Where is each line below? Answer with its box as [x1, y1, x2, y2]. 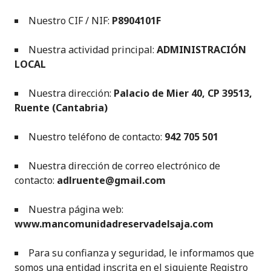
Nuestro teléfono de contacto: [28, 130, 165, 143]
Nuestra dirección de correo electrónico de [28, 159, 220, 172]
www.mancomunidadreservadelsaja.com [15, 217, 214, 230]
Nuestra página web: [28, 203, 123, 216]
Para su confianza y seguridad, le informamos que [28, 246, 254, 260]
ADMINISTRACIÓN [154, 43, 246, 56]
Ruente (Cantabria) [15, 101, 108, 114]
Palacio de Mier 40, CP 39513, [114, 87, 252, 100]
